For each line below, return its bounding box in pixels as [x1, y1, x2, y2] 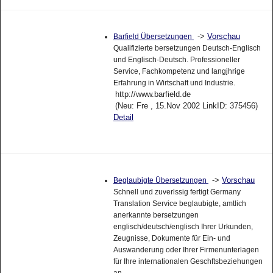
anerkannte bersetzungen [113, 211, 199, 220]
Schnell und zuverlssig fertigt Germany [113, 188, 241, 197]
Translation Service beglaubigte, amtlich [113, 199, 246, 208]
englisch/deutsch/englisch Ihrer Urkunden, [113, 222, 253, 232]
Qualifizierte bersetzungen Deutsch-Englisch [113, 44, 261, 53]
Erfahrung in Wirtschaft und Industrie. [113, 79, 235, 88]
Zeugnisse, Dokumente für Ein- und [113, 234, 230, 243]
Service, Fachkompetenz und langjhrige [113, 67, 245, 76]
